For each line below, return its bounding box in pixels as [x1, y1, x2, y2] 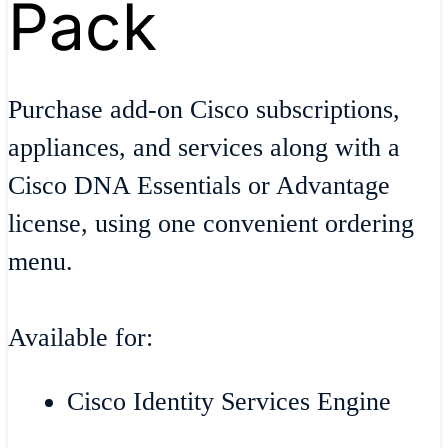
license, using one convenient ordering [8, 208, 414, 238]
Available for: [8, 323, 160, 353]
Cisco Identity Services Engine [67, 386, 392, 416]
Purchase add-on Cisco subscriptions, [8, 94, 400, 124]
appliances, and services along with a [8, 132, 400, 162]
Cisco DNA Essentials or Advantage [8, 170, 390, 200]
